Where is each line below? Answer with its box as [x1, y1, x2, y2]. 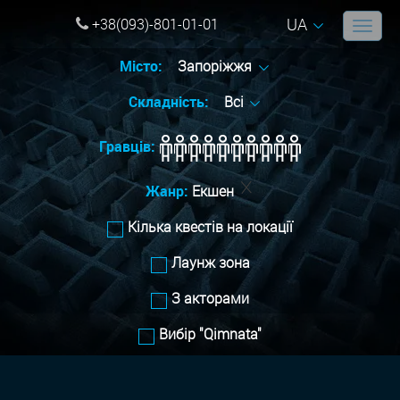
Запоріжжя [178, 56, 256, 77]
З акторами [171, 288, 249, 309]
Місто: [120, 56, 167, 77]
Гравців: [98, 137, 155, 157]
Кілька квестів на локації [128, 217, 293, 237]
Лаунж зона [171, 253, 250, 273]
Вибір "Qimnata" [159, 324, 262, 345]
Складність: [128, 92, 212, 112]
